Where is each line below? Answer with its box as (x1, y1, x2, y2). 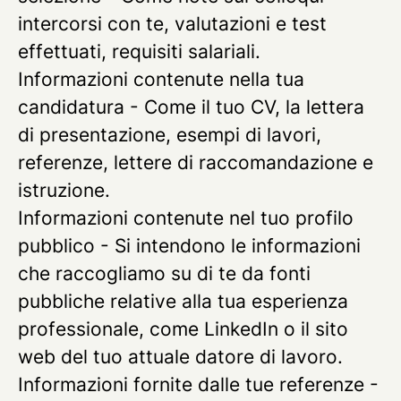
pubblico (18, 235, 95, 257)
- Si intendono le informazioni (95, 235, 361, 257)
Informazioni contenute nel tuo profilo (18, 207, 354, 229)
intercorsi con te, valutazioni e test (18, 13, 327, 35)
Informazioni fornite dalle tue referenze (18, 373, 364, 396)
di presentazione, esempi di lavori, (18, 124, 321, 146)
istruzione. (18, 179, 110, 201)
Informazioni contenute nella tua (18, 68, 304, 90)
